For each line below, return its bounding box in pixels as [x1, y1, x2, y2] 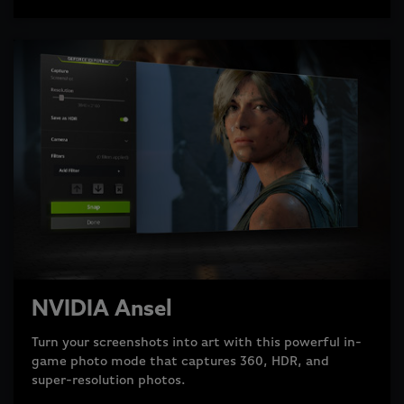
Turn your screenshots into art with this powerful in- [32, 335, 362, 349]
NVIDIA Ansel [32, 298, 172, 321]
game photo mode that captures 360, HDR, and [32, 354, 329, 368]
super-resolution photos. [32, 373, 186, 387]
